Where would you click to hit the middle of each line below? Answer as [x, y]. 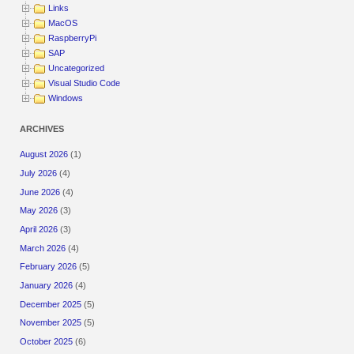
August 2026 [44, 154]
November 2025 [51, 323]
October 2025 [47, 341]
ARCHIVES [42, 129]
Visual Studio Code [85, 83]
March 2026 [43, 248]
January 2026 [47, 285]
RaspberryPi [73, 38]
